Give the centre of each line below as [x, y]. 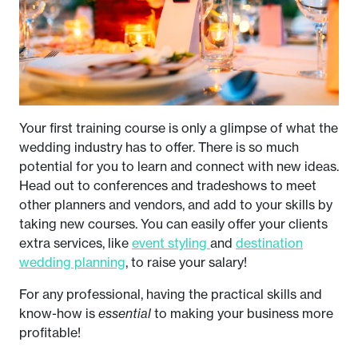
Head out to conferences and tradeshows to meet [168, 185]
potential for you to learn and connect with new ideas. [179, 166]
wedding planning [72, 262]
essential [126, 313]
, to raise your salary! [186, 262]
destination [269, 243]
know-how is [59, 313]
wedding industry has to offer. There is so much [159, 147]
